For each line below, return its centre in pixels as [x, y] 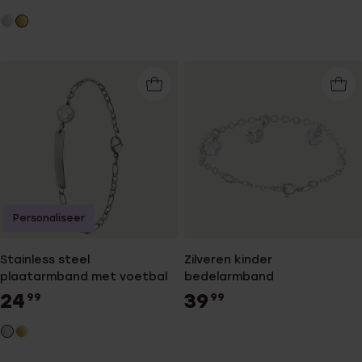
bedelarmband [229, 277]
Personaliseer [49, 219]
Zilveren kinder [228, 260]
